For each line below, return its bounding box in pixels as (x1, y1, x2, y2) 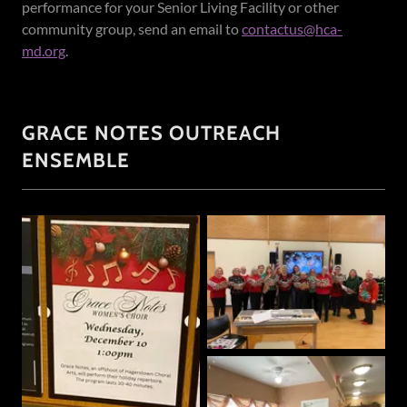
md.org (22, 42, 65, 59)
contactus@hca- (242, 20, 342, 37)
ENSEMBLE (22, 148, 130, 173)
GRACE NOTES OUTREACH (22, 121, 281, 145)
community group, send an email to (22, 20, 242, 37)
